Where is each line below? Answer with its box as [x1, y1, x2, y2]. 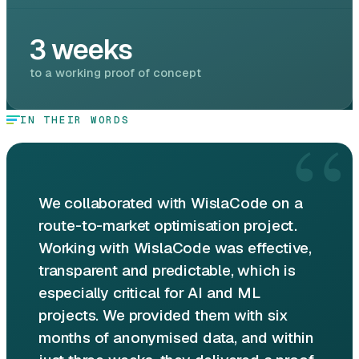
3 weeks [30, 32, 132, 68]
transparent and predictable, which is [38, 260, 296, 280]
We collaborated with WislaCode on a [38, 192, 303, 213]
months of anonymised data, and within [38, 327, 314, 348]
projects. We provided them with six [38, 305, 288, 325]
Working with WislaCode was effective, [38, 237, 312, 258]
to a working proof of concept [30, 65, 201, 81]
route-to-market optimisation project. [38, 215, 297, 236]
